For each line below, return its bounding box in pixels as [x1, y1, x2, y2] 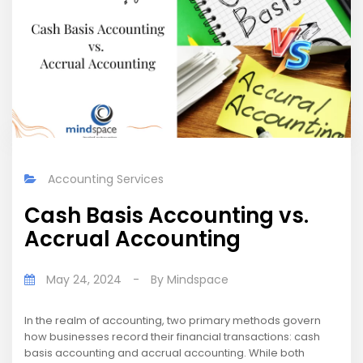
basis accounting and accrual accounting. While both [24, 345, 305, 361]
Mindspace [167, 271, 228, 288]
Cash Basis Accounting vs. [24, 201, 309, 231]
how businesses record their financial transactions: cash [24, 329, 320, 345]
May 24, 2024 [43, 271, 125, 288]
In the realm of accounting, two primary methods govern [24, 313, 321, 329]
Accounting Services [48, 171, 164, 188]
